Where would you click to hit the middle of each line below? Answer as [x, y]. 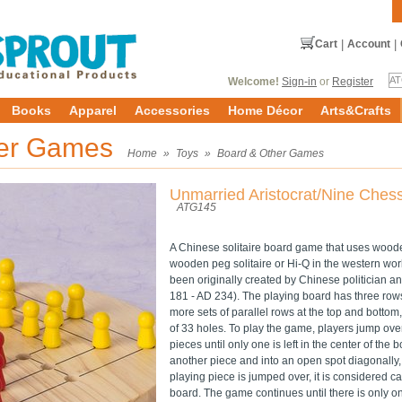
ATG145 [197, 207]
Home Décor [265, 110]
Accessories [172, 110]
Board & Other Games [271, 153]
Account [369, 44]
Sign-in [299, 82]
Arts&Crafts [356, 110]
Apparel [93, 110]
